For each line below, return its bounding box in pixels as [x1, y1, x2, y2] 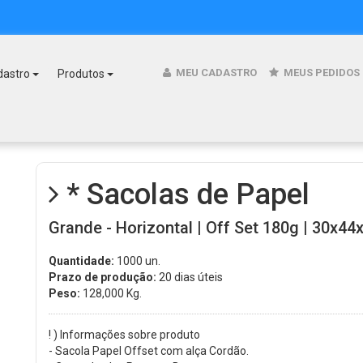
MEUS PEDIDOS [280, 66, 360, 79]
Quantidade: [49, 254, 114, 267]
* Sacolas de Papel [59, 177, 310, 211]
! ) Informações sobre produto [49, 328, 200, 341]
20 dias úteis [156, 271, 223, 284]
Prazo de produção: [49, 271, 156, 284]
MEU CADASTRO [173, 66, 257, 79]
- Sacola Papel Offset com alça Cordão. [49, 344, 249, 357]
